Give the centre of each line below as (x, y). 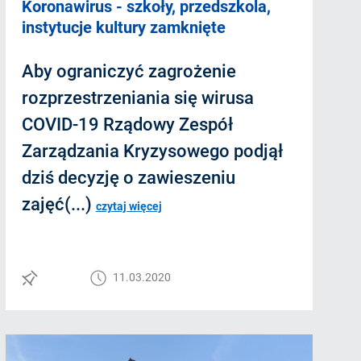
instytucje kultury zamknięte (123, 27)
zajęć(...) (58, 204)
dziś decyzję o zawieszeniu (128, 177)
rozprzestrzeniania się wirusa (137, 98)
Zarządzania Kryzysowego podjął (152, 151)
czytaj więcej (129, 206)
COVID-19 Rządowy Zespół (127, 124)
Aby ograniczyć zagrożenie (129, 71)
